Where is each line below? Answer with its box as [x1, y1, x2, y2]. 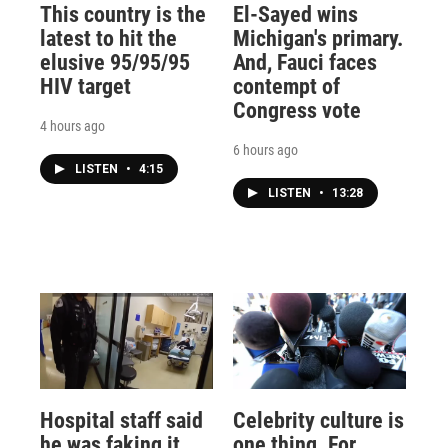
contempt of [232, 73, 340, 99]
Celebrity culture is [232, 408, 404, 434]
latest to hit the [40, 25, 177, 51]
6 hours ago [232, 141, 298, 158]
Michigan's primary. [232, 25, 403, 51]
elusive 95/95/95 [40, 49, 190, 75]
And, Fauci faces [232, 49, 377, 75]
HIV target [40, 73, 131, 99]
